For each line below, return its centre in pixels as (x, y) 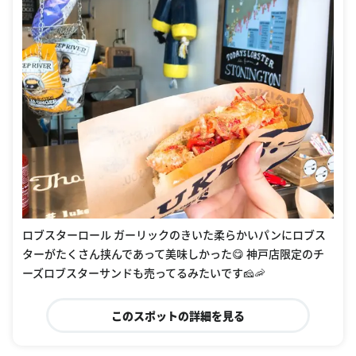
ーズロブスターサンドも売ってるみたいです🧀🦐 (144, 273)
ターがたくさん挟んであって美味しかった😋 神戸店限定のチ (173, 254)
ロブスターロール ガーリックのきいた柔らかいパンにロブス (174, 235)
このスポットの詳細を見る (178, 316)
